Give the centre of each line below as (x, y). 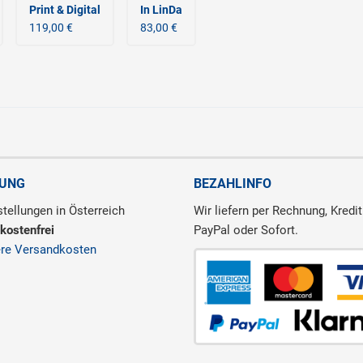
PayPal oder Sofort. (246, 231)
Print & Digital (64, 10)
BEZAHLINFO (233, 184)
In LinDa (161, 10)
